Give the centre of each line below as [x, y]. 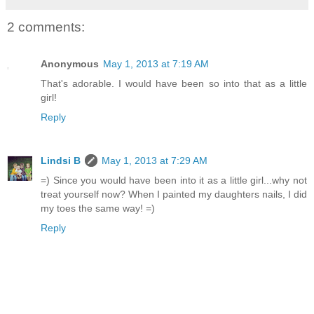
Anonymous [70, 63]
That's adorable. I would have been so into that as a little [174, 83]
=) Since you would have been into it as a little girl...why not [174, 180]
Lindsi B [61, 160]
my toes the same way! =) [98, 208]
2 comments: [46, 27]
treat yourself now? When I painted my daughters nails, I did [174, 194]
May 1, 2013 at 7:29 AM [155, 160]
